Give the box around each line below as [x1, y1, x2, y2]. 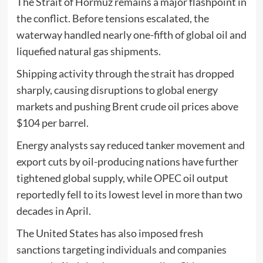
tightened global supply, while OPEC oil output [16, 171, 228, 184]
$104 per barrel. [16, 116, 89, 129]
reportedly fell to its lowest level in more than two [16, 187, 242, 201]
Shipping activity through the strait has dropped [16, 66, 234, 80]
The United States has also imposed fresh [16, 226, 203, 240]
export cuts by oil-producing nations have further [16, 154, 238, 168]
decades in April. [16, 204, 91, 217]
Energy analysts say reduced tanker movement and [16, 138, 245, 151]
